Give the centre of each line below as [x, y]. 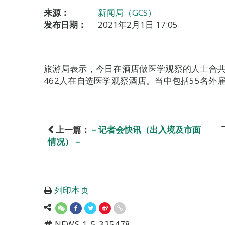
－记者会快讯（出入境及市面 [145, 129]
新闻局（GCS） [127, 12]
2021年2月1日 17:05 [138, 24]
